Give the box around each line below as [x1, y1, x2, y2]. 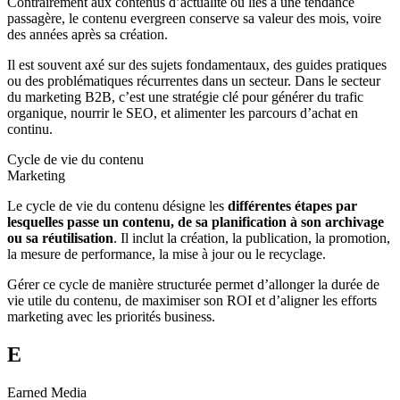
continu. [7, 121, 53, 137]
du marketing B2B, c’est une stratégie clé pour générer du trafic [7, 89, 363, 105]
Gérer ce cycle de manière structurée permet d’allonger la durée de [7, 277, 379, 293]
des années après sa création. [7, 27, 168, 43]
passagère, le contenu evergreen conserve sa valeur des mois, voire [7, 11, 381, 27]
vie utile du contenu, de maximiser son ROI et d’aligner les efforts [7, 293, 377, 309]
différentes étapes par [228, 198, 357, 214]
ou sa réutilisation [7, 230, 113, 246]
